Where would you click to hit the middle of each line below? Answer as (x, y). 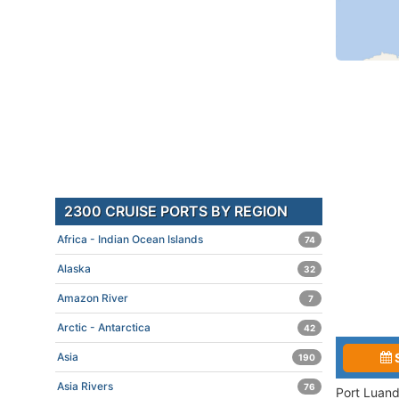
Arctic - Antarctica (104, 327)
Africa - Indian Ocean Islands (130, 239)
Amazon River (93, 298)
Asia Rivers (85, 386)
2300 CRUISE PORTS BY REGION (176, 211)
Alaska (74, 269)
